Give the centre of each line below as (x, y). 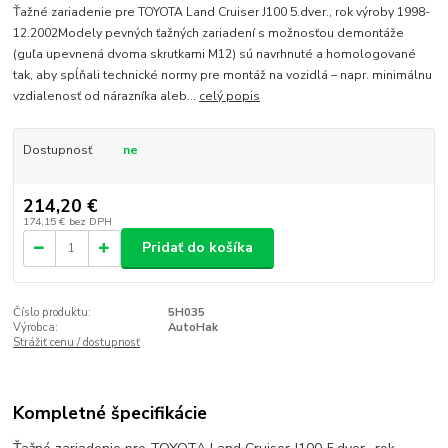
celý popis (230, 95)
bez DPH (90, 221)
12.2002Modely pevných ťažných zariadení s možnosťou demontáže (209, 32)
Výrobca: (36, 327)
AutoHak (192, 327)
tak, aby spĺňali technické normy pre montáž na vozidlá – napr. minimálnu (223, 74)
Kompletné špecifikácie (110, 413)
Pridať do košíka (197, 248)
